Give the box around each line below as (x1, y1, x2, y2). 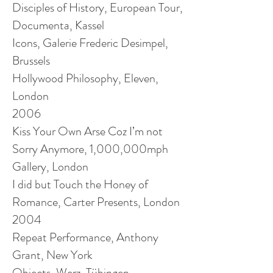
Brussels (12, 52, 52, 69)
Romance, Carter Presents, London (12, 193, 182, 211)
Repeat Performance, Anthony (12, 229, 158, 246)
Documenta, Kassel (12, 16, 107, 34)
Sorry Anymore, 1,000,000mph (12, 140, 168, 158)
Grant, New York (12, 246, 95, 264)
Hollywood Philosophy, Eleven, (12, 69, 158, 87)
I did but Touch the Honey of (12, 175, 148, 193)
